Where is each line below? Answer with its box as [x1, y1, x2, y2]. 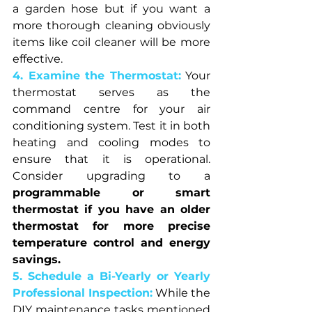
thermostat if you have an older [13, 202, 210, 216]
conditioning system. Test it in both [13, 118, 210, 132]
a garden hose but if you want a [13, 1, 210, 15]
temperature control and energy [13, 235, 210, 249]
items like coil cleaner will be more [13, 35, 210, 49]
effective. [13, 52, 63, 65]
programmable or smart [13, 185, 210, 199]
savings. [13, 252, 61, 266]
